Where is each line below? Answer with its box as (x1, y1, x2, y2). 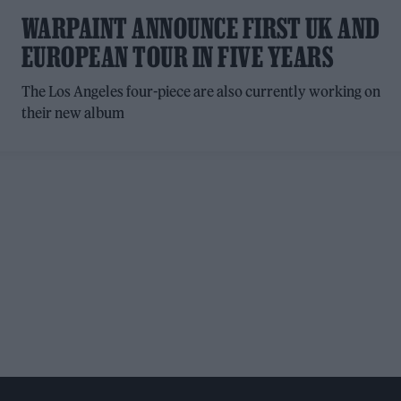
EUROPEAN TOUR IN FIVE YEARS (21, 41, 334, 73)
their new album (21, 104, 124, 123)
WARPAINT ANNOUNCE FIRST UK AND (21, 13, 380, 45)
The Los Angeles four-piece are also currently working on (21, 82, 381, 101)
